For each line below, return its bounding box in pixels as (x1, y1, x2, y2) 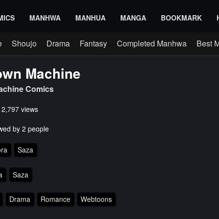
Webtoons (80, 194, 112, 204)
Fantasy (80, 38, 107, 49)
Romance (40, 194, 70, 204)
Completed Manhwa (117, 38, 187, 49)
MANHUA (75, 13, 106, 22)
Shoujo (12, 38, 37, 49)
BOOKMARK (161, 13, 202, 22)
